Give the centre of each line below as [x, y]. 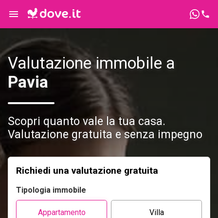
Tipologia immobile [51, 190]
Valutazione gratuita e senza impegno [105, 135]
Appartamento [62, 212]
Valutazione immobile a [91, 63]
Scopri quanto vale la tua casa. [87, 122]
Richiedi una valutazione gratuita [87, 171]
